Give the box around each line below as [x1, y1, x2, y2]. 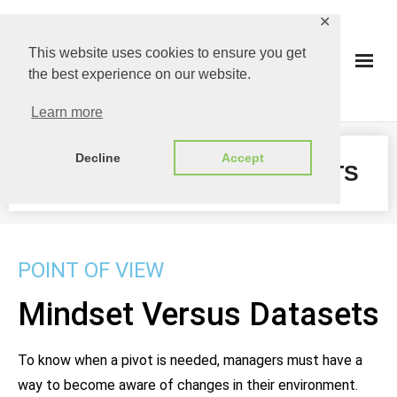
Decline [74, 151, 121, 166]
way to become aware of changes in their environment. [18, 377, 358, 393]
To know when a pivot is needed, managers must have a [18, 352, 362, 369]
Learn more [31, 105, 104, 121]
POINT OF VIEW [18, 258, 164, 283]
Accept [221, 151, 264, 166]
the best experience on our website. [28, 66, 251, 82]
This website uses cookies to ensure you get [28, 45, 306, 60]
